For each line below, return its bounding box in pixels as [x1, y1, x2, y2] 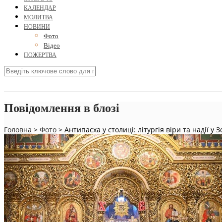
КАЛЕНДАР [24, 4, 56, 12]
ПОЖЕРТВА [24, 52, 56, 59]
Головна [4, 124, 32, 134]
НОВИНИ [24, 23, 50, 31]
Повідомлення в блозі [4, 102, 119, 115]
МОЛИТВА [24, 14, 53, 21]
